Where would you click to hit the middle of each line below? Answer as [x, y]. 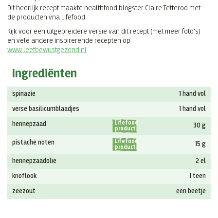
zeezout [24, 191]
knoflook [24, 176]
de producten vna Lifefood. [47, 17]
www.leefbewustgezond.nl [47, 50]
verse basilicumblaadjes [46, 109]
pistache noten [33, 142]
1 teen [198, 176]
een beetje [191, 191]
